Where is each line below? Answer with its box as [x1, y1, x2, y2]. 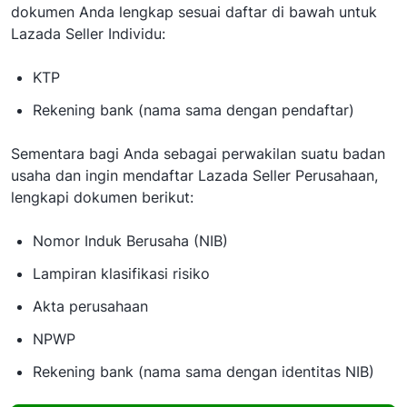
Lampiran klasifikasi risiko [33, 264, 210, 283]
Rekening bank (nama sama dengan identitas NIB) [33, 362, 374, 382]
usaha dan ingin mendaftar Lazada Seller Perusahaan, [11, 166, 378, 185]
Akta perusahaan [33, 297, 148, 316]
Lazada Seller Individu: [11, 25, 165, 44]
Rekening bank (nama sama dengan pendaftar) [33, 101, 354, 120]
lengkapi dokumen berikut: [11, 188, 194, 207]
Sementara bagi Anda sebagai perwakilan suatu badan [11, 144, 385, 164]
